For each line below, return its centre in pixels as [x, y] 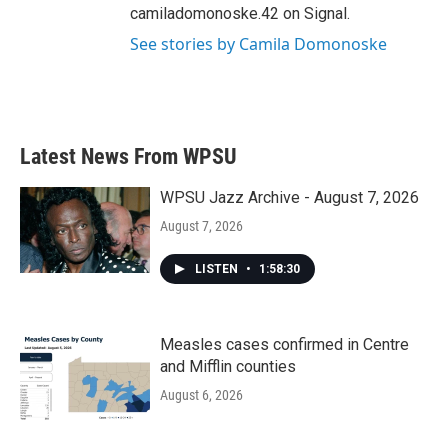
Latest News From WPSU [128, 157]
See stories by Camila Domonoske [258, 44]
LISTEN [218, 269]
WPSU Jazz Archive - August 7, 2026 [289, 198]
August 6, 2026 [201, 395]
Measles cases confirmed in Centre [284, 345]
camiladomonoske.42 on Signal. [240, 14]
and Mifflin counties [228, 367]
